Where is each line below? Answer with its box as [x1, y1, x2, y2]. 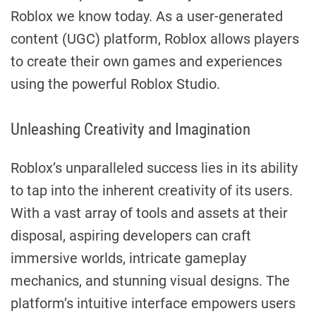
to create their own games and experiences [11, 52, 282, 70]
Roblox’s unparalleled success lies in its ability [11, 159, 298, 176]
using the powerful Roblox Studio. [11, 75, 220, 92]
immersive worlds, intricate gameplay [11, 249, 246, 267]
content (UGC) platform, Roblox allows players [11, 30, 299, 47]
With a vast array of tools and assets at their [11, 204, 288, 221]
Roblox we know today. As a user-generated [11, 7, 283, 25]
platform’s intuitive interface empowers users [11, 294, 296, 312]
